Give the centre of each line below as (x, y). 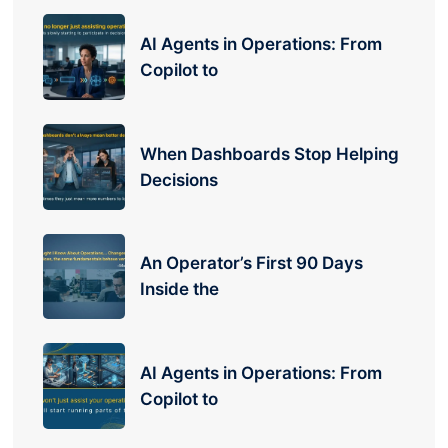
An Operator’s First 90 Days (252, 263)
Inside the (180, 289)
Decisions (179, 179)
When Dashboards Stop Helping (270, 153)
